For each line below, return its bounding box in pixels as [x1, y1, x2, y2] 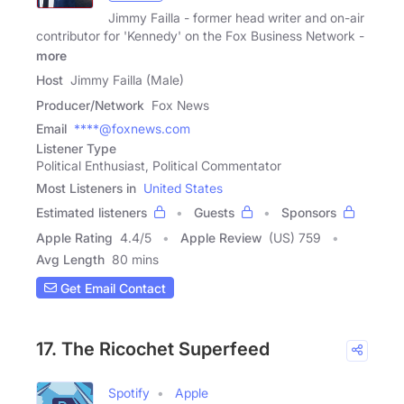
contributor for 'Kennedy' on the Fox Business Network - [36, 28, 364, 44]
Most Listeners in [36, 180, 136, 197]
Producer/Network [36, 97, 144, 114]
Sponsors [281, 205, 336, 221]
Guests [194, 205, 234, 221]
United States [143, 180, 223, 197]
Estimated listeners [36, 205, 147, 221]
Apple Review [180, 230, 262, 246]
